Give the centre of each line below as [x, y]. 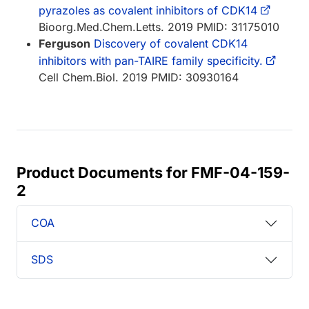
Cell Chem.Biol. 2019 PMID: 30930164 [139, 77]
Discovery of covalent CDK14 [171, 43]
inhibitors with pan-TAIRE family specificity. [151, 60]
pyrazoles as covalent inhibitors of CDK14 [148, 10]
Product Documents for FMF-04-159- [153, 172]
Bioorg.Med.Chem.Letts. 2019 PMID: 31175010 [159, 27]
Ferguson [64, 43]
